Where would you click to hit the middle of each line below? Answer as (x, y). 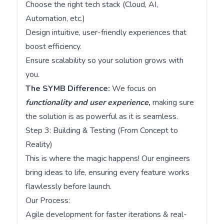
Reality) (39, 144)
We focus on (133, 88)
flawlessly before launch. (68, 186)
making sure (172, 102)
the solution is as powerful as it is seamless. (101, 116)
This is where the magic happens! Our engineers (107, 158)
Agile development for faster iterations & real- (106, 214)
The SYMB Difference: (67, 88)
